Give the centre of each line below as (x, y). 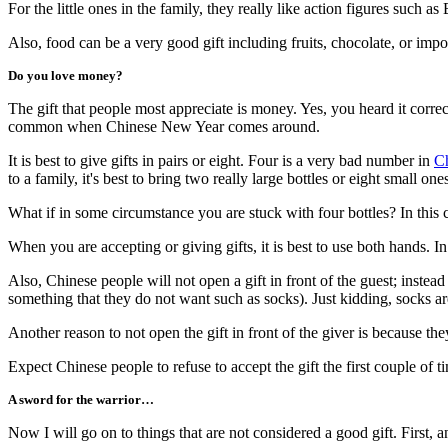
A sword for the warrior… (81, 399)
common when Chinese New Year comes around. (164, 126)
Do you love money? (65, 75)
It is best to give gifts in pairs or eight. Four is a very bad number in (221, 160)
